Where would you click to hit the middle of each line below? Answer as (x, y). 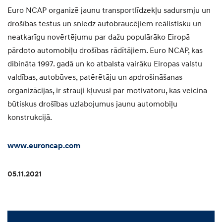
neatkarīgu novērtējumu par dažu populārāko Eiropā (99, 37)
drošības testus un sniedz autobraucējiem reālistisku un (105, 24)
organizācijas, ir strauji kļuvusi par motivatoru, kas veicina (107, 91)
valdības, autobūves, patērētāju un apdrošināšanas (95, 78)
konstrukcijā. (30, 118)
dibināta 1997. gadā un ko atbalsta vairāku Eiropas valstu (105, 64)
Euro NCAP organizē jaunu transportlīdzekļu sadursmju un (109, 11)
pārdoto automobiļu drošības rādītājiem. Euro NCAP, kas (105, 51)
